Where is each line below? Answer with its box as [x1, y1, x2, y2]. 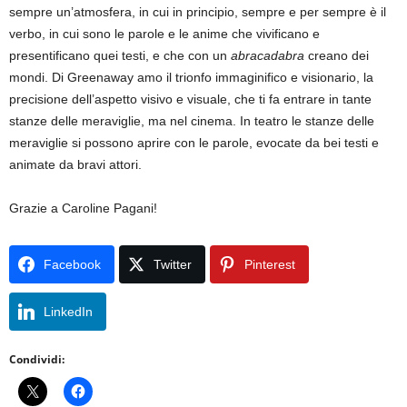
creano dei [304, 48, 369, 63]
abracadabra [231, 48, 304, 63]
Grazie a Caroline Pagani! [9, 201, 157, 215]
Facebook [44, 257, 101, 272]
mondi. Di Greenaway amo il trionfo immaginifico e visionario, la [9, 70, 373, 84]
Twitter [154, 257, 192, 272]
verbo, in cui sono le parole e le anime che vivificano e [9, 26, 320, 41]
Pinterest [244, 257, 295, 272]
